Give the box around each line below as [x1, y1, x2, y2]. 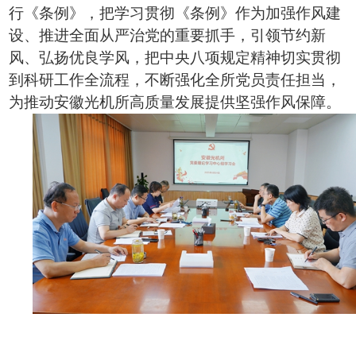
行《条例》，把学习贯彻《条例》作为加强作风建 [9, 5, 342, 21]
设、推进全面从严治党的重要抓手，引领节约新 [9, 27, 327, 44]
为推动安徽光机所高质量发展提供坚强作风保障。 [9, 94, 342, 110]
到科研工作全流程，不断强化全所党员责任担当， [9, 72, 342, 88]
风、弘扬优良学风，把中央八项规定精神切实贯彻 [9, 49, 342, 66]
